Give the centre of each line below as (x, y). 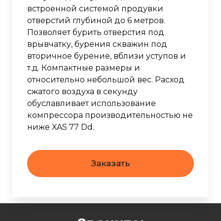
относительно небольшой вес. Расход (106, 79)
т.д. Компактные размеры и (84, 68)
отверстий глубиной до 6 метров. (96, 20)
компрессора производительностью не (110, 115)
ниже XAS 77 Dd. (61, 127)
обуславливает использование (92, 103)
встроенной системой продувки (95, 8)
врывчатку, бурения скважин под (97, 44)
